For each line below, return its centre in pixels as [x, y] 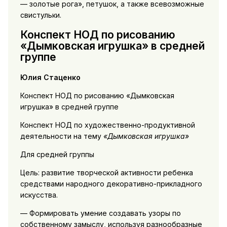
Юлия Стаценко [50, 77]
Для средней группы [57, 154]
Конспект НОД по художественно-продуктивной [107, 125]
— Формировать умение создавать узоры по [100, 213]
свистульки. [41, 15]
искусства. [39, 195]
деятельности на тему [62, 136]
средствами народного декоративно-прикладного [111, 183]
